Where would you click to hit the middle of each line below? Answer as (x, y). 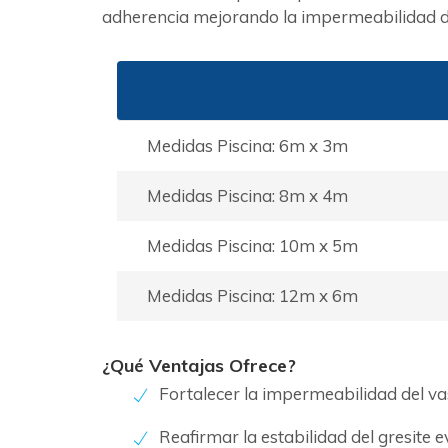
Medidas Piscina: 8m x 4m (247, 195)
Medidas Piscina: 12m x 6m (252, 295)
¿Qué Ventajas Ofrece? (199, 365)
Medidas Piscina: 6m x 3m (247, 145)
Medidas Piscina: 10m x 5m (252, 245)
